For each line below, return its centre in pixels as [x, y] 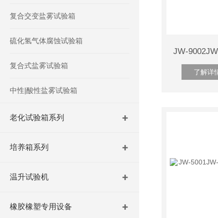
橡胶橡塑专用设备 [41, 207]
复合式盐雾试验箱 [39, 65]
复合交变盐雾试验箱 [43, 16]
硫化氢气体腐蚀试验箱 [46, 41]
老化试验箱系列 [37, 118]
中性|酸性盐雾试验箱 [44, 90]
